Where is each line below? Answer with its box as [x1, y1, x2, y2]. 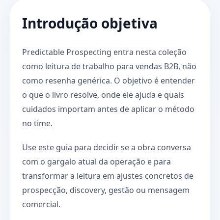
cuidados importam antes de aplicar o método [22, 103, 194, 114]
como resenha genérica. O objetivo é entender [22, 75, 195, 86]
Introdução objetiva [22, 13, 158, 32]
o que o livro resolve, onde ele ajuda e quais [22, 89, 184, 100]
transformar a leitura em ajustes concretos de [22, 170, 193, 181]
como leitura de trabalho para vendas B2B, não [22, 60, 196, 72]
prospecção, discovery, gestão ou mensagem [22, 184, 190, 195]
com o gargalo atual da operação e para [22, 156, 171, 167]
